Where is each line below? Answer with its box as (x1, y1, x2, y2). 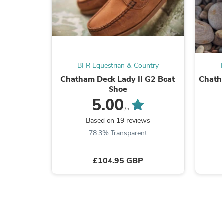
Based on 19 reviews (85, 115, 150, 125)
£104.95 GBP (92, 155, 143, 166)
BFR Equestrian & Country (77, 60, 159, 70)
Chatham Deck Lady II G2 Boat (60, 73, 175, 85)
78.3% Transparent (88, 128, 147, 138)
